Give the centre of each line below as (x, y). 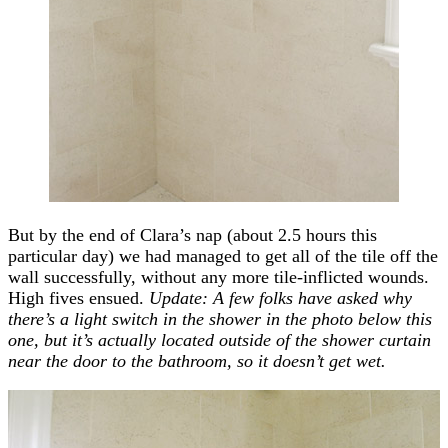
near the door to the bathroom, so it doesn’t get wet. (197, 360)
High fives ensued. (78, 297)
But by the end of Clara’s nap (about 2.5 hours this (192, 234)
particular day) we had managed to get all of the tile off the (223, 255)
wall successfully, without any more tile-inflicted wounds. (218, 276)
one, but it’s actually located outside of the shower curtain (219, 339)
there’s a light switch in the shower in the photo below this (220, 318)
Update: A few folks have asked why (280, 297)
